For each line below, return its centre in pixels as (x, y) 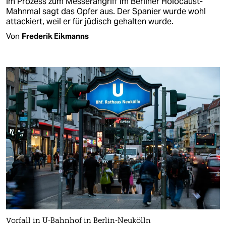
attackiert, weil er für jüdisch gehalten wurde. (90, 21)
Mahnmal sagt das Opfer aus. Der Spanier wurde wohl (106, 11)
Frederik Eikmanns (55, 36)
